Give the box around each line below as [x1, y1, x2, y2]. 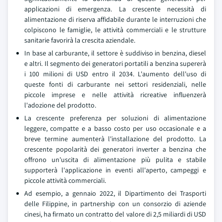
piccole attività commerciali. [24, 176, 106, 185]
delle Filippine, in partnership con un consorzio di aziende [24, 199, 206, 208]
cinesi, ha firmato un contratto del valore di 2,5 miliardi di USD [24, 210, 206, 219]
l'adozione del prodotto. [24, 101, 96, 110]
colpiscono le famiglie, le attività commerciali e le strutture [24, 25, 206, 34]
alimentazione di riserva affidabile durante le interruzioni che [24, 15, 206, 24]
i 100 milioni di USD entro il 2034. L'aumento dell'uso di [24, 69, 206, 78]
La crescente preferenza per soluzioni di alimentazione [24, 113, 206, 122]
